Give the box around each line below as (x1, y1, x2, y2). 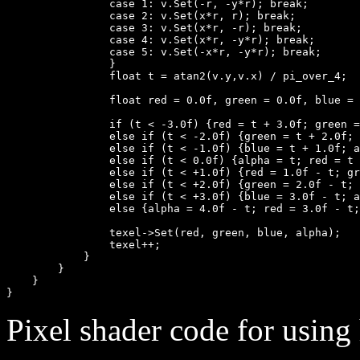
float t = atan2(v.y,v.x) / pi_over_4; (6, 69, 347, 82)
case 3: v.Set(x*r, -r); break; (6, 21, 302, 34)
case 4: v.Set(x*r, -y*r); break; (6, 33, 315, 46)
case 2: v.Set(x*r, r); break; (6, 9, 296, 22)
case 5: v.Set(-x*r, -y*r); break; (6, 45, 321, 58)
